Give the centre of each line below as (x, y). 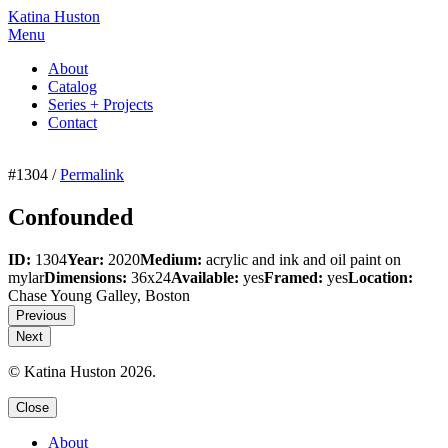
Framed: (293, 277)
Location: (380, 277)
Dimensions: (85, 277)
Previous (41, 315)
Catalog (72, 86)
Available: (205, 277)
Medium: (171, 259)
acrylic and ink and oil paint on (301, 259)
